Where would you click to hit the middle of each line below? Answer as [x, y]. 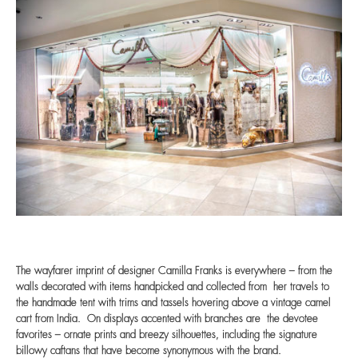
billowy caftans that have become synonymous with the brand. [149, 351]
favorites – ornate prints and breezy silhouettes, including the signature [167, 335]
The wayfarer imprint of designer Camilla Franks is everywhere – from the [174, 271]
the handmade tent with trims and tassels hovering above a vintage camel [173, 303]
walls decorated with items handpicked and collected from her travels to [173, 287]
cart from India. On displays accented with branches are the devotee [167, 319]
